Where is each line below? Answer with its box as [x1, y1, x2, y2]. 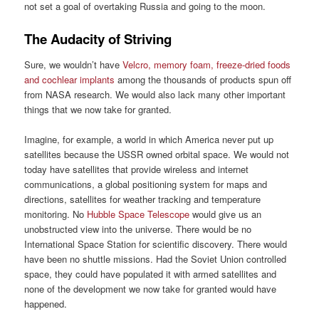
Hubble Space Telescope [87, 207, 190, 221]
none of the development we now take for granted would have [24, 282, 277, 296]
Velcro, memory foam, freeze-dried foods [122, 58, 291, 72]
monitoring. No [24, 207, 88, 221]
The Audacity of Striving [24, 28, 172, 48]
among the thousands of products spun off [117, 73, 292, 87]
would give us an [189, 207, 262, 221]
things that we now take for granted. [24, 103, 172, 117]
